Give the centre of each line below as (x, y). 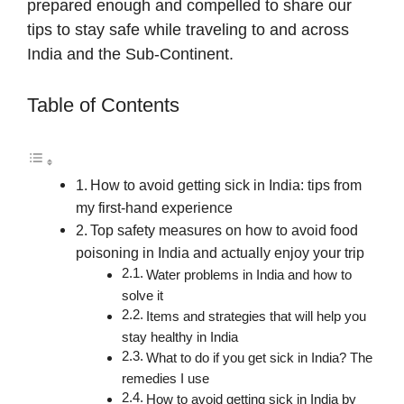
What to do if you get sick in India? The (260, 358)
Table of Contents (103, 105)
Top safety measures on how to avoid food (225, 230)
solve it (143, 296)
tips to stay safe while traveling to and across (188, 29)
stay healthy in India (180, 338)
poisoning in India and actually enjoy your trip (220, 253)
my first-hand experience (154, 208)
